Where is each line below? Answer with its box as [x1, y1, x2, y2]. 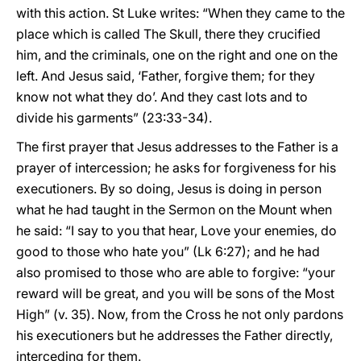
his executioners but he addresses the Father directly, [16, 327, 333, 343]
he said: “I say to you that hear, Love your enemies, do [16, 222, 337, 239]
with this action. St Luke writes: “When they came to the [16, 5, 345, 21]
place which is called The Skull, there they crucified [16, 26, 321, 42]
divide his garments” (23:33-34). [16, 110, 212, 126]
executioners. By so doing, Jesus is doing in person [16, 180, 322, 197]
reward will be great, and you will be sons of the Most [16, 285, 334, 301]
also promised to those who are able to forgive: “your [16, 264, 335, 280]
